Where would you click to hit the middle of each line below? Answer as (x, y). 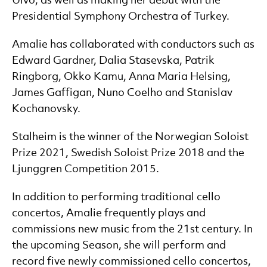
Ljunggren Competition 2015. (86, 169)
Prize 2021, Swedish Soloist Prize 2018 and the (128, 153)
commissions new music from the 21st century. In (132, 229)
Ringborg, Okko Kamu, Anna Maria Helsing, (121, 77)
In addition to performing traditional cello (116, 197)
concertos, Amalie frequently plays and (109, 213)
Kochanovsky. (46, 109)
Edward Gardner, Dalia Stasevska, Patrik (113, 60)
